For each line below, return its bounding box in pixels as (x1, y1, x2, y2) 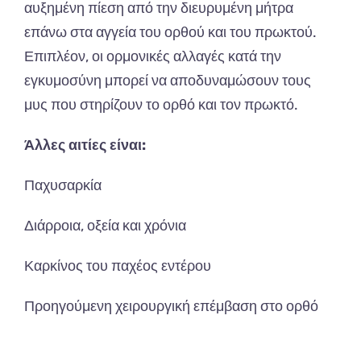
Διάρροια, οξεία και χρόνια (24, 217, 186, 235)
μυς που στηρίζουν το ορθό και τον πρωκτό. (24, 96, 298, 114)
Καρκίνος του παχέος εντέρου (24, 257, 211, 276)
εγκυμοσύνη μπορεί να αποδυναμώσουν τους (24, 72, 311, 90)
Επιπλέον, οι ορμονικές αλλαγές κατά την (24, 48, 281, 66)
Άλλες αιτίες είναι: (24, 136, 146, 155)
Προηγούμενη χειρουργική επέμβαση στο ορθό (24, 297, 318, 316)
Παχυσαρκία (24, 176, 102, 195)
